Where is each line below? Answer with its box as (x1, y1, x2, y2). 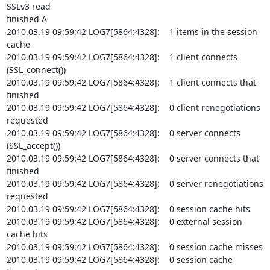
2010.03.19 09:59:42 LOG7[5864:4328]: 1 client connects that (6, 77, 256, 88)
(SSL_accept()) (6, 140, 60, 151)
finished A (6, 13, 47, 25)
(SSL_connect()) (6, 64, 66, 75)
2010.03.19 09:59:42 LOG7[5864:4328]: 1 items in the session (6, 26, 257, 37)
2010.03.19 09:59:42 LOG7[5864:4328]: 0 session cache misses (6, 241, 263, 253)
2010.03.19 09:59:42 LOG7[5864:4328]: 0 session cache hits (6, 203, 250, 215)
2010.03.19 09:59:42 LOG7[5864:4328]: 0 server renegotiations (6, 178, 263, 189)
